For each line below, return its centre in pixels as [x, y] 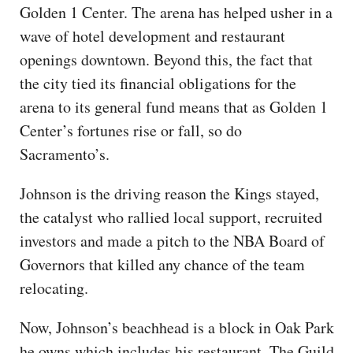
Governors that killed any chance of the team [162, 264]
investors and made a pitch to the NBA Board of [172, 240]
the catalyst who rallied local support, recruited [171, 217]
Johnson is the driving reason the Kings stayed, [169, 193]
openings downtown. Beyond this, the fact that [166, 59]
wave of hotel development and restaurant [152, 35]
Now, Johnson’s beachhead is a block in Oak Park [177, 327]
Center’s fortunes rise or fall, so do [131, 130]
